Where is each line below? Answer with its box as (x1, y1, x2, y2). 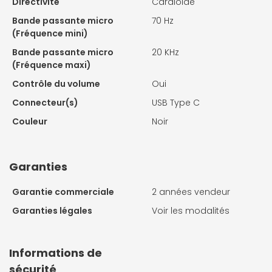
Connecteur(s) (12, 96, 78, 109)
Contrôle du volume (12, 77, 100, 90)
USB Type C (152, 96, 200, 109)
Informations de (9, 245, 102, 260)
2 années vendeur (152, 185, 230, 198)
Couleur (12, 115, 47, 127)
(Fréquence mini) (12, 27, 88, 39)
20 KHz (152, 46, 179, 58)
